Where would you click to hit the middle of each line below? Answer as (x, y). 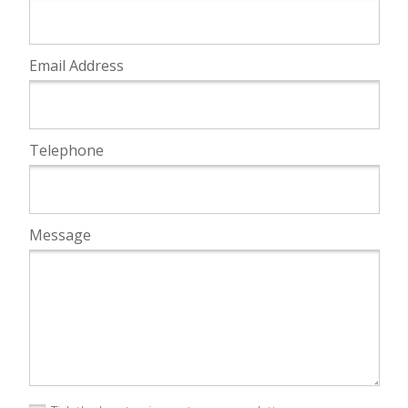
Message (60, 235)
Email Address (76, 65)
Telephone (66, 150)
